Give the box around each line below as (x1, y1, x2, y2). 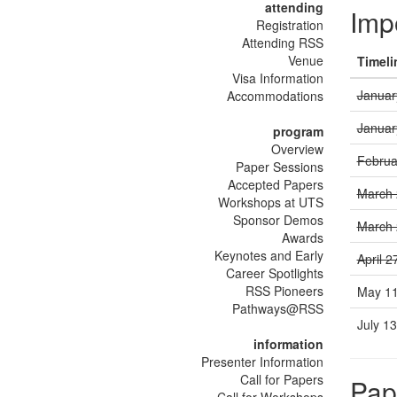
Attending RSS (241, 34, 323, 52)
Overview (270, 140, 323, 159)
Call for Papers (239, 370, 323, 389)
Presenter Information (200, 353, 323, 371)
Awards (281, 229, 323, 247)
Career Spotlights (225, 264, 323, 283)
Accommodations (226, 87, 323, 105)
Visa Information (231, 69, 323, 88)
